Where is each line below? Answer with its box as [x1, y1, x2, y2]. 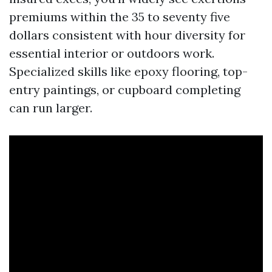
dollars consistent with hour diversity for [9, 27, 245, 42]
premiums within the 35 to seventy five [9, 9, 230, 24]
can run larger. [9, 100, 92, 115]
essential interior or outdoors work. [9, 46, 214, 61]
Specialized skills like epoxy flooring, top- [9, 64, 248, 79]
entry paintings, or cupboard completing [9, 82, 240, 97]
